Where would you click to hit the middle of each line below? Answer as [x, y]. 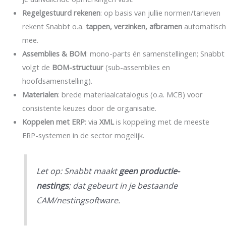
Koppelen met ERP [53, 121]
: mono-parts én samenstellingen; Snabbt [155, 53]
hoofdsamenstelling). [57, 80]
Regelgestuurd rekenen [61, 12]
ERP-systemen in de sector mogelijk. [83, 135]
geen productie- [150, 171]
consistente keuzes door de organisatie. [89, 108]
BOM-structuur [77, 67]
